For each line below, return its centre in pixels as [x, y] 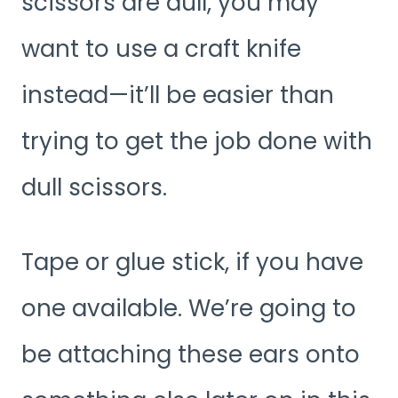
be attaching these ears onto [191, 355]
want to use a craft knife [161, 49]
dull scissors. [94, 188]
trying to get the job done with [197, 142]
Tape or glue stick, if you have [192, 263]
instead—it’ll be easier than [178, 96]
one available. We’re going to [189, 309]
